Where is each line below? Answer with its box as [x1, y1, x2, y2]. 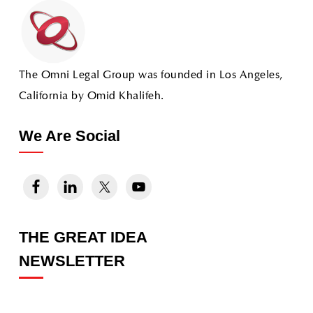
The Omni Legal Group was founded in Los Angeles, [18, 69, 283, 81]
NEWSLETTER [18, 252, 125, 270]
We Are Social [18, 126, 120, 145]
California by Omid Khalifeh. [18, 90, 164, 102]
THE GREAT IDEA [18, 228, 147, 247]
